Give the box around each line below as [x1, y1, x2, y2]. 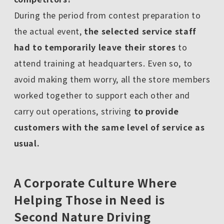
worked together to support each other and [13, 89, 190, 101]
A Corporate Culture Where [13, 173, 177, 191]
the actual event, [13, 25, 84, 37]
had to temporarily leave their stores [13, 41, 176, 53]
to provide [131, 105, 179, 117]
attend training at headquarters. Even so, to [13, 57, 192, 69]
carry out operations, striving [13, 105, 131, 117]
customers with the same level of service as [13, 121, 205, 133]
